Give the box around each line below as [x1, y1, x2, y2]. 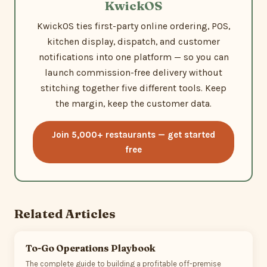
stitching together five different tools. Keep [41, 83, 226, 94]
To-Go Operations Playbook [26, 242, 156, 254]
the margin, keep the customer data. [55, 98, 212, 110]
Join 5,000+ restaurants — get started [52, 129, 215, 140]
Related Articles [14, 206, 116, 221]
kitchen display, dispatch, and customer [47, 36, 220, 48]
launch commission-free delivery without [45, 67, 222, 79]
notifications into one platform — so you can [38, 52, 229, 63]
